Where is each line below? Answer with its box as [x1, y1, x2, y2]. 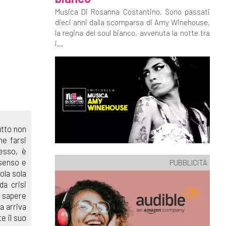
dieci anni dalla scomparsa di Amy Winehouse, [54, 18, 210, 27]
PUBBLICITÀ [169, 157, 207, 167]
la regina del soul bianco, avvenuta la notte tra [54, 28, 210, 37]
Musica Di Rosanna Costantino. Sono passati [54, 7, 210, 16]
